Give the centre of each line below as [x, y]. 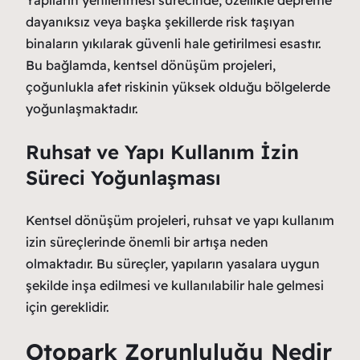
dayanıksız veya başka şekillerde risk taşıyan [160, 21]
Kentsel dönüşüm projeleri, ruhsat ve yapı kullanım [180, 220]
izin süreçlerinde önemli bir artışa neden [147, 241]
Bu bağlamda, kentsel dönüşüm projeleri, [151, 65]
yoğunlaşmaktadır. [82, 108]
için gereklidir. [67, 307]
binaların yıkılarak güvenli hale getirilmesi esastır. [174, 43]
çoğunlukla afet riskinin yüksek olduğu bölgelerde [178, 86]
